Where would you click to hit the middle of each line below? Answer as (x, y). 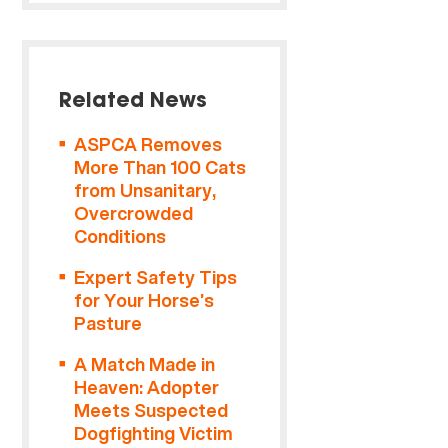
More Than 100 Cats (160, 167)
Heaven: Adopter (147, 387)
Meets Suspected (151, 410)
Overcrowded (134, 213)
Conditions (120, 236)
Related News (133, 102)
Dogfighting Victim (154, 433)
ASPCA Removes (148, 144)
